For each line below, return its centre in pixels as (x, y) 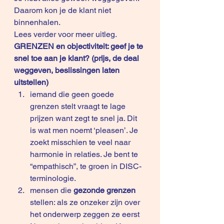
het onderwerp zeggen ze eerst (86, 214)
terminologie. (54, 178)
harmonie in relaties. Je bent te (85, 154)
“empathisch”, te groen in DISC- (86, 166)
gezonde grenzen (105, 190)
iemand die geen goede (73, 94)
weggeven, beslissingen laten (68, 70)
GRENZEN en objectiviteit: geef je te (79, 46)
